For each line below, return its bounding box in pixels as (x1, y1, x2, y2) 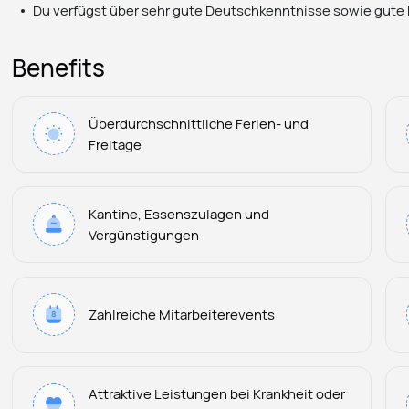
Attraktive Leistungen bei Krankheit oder (89, 384, 346, 404)
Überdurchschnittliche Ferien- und (89, 113, 309, 132)
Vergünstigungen (89, 225, 200, 244)
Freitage (89, 134, 142, 153)
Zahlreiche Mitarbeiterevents (89, 305, 276, 324)
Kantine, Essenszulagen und (89, 204, 270, 223)
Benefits (12, 50, 106, 84)
